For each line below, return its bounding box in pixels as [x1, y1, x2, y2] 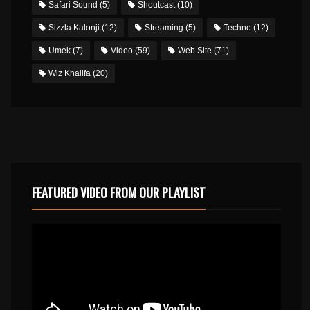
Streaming [144, 23, 183, 33]
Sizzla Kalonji [48, 23, 100, 33]
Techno [223, 23, 251, 33]
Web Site [177, 46, 212, 55]
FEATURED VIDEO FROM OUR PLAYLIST [31, 183, 206, 201]
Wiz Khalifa [48, 69, 91, 78]
